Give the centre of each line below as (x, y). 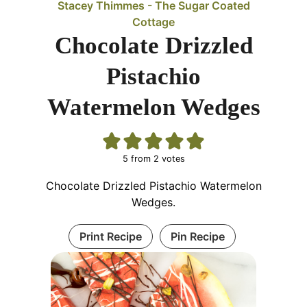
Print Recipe (110, 236)
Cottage (153, 22)
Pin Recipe (197, 236)
